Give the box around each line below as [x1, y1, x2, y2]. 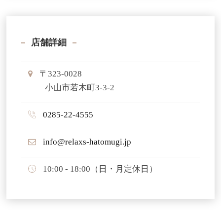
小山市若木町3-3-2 [28, 83, 114, 92]
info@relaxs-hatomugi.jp [42, 137, 131, 147]
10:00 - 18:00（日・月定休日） [40, 164, 157, 174]
